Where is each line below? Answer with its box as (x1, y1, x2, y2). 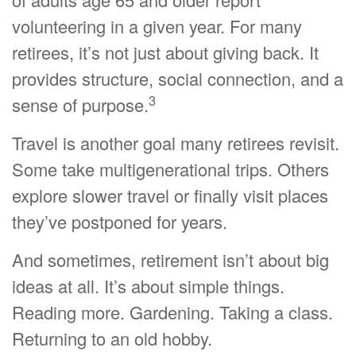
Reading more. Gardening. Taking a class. (12, 300, 333, 325)
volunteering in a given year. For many (12, 14, 302, 39)
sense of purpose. (12, 92, 149, 118)
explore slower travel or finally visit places (12, 183, 328, 208)
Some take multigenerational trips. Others (12, 157, 329, 182)
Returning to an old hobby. (12, 326, 212, 351)
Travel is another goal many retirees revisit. (12, 130, 339, 156)
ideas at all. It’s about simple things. (12, 273, 284, 299)
